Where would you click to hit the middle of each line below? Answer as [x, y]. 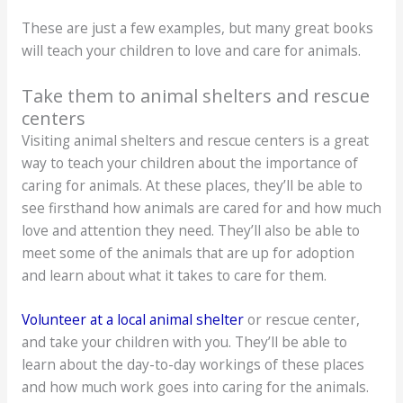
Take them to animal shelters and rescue [195, 95]
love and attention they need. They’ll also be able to [190, 230]
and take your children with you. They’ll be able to [184, 342]
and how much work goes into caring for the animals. [195, 387]
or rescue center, [301, 320]
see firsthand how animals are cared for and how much [201, 207]
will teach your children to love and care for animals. [191, 50]
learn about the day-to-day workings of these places [193, 365]
